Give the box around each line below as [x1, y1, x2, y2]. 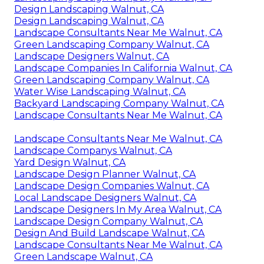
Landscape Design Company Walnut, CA [14, 215, 203, 227]
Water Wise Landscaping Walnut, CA [14, 85, 186, 97]
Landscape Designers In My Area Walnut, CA [14, 203, 222, 215]
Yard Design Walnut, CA [14, 156, 126, 168]
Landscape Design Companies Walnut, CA [14, 180, 209, 192]
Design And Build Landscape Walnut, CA [14, 227, 204, 239]
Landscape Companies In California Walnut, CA [14, 62, 232, 74]
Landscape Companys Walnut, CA [14, 144, 172, 156]
